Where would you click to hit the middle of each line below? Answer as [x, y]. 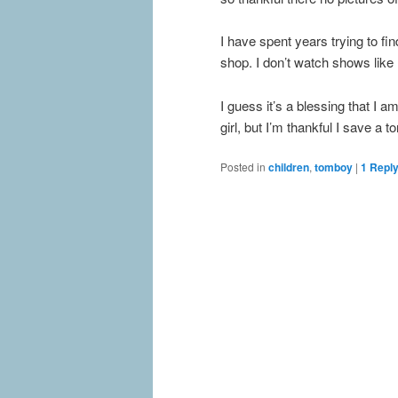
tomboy [334, 167]
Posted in [243, 167]
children [289, 167]
